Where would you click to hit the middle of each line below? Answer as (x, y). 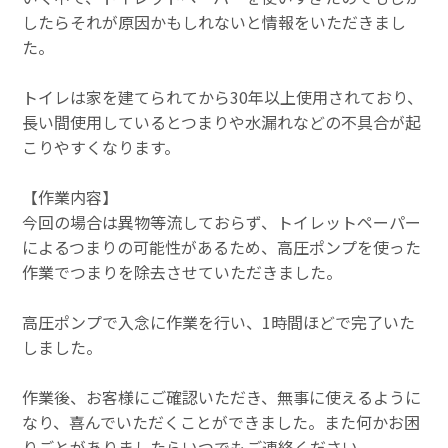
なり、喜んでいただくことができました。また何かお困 (221, 421)
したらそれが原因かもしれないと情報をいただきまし (214, 21)
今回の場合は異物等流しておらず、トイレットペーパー (222, 221)
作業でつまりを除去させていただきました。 (182, 271)
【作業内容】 (70, 196)
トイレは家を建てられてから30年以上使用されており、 (223, 96)
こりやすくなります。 (101, 146)
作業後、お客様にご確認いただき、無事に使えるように (222, 396)
